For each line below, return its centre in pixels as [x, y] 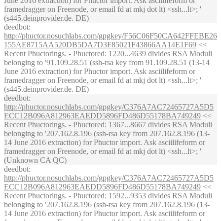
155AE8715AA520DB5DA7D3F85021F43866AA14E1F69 [100, 45]
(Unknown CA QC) [35, 160]
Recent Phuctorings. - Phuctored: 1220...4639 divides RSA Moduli [108, 54]
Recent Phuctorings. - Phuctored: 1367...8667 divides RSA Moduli [108, 125]
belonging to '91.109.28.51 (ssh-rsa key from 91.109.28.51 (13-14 [107, 62]
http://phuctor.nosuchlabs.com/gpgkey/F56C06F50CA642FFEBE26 [110, 36]
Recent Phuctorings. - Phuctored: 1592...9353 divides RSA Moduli [108, 196]
